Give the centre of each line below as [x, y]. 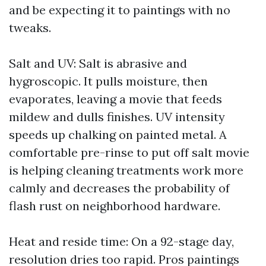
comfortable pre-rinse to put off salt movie [129, 152]
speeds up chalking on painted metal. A [118, 134]
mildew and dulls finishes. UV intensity [117, 117]
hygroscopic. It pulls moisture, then [108, 81]
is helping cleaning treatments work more [126, 170]
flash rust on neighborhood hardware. [115, 206]
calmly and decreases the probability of [119, 188]
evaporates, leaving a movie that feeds [115, 99]
